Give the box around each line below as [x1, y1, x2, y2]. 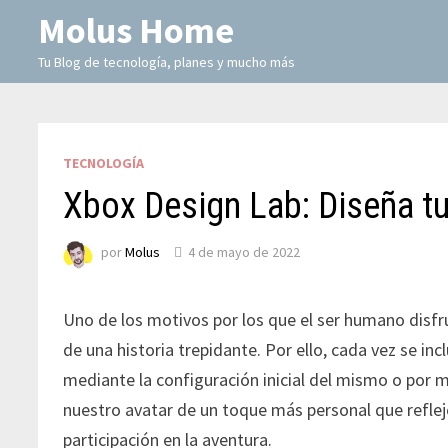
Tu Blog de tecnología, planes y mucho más [38, 53, 296, 71]
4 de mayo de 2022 [188, 243, 301, 262]
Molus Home [38, 8, 235, 53]
